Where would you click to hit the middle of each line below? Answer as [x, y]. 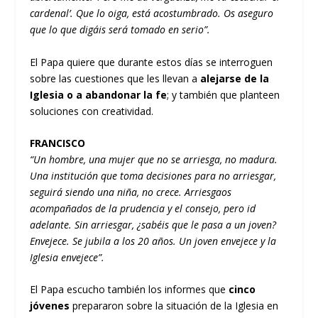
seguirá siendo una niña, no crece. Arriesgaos [131, 192]
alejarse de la [235, 78]
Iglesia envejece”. [67, 258]
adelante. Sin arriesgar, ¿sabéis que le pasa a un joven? [153, 225]
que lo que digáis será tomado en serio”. [120, 30]
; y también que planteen [224, 94]
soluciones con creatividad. [92, 111]
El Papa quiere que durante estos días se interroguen [152, 62]
